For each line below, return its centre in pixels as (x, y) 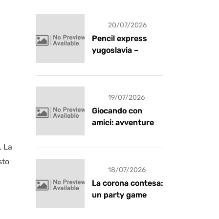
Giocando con (117, 111)
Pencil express (120, 39)
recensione (113, 62)
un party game (119, 195)
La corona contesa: (127, 183)
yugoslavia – (115, 50)
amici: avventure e (126, 123)
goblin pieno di (119, 207)
